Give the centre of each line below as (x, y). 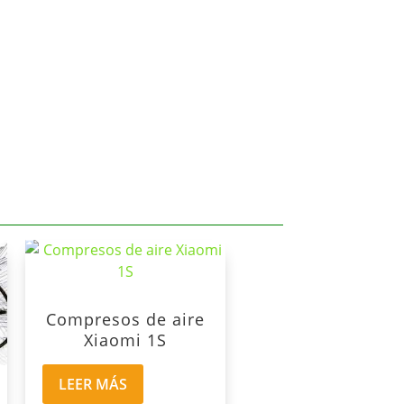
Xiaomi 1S (125, 340)
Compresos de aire (125, 319)
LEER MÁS (92, 384)
